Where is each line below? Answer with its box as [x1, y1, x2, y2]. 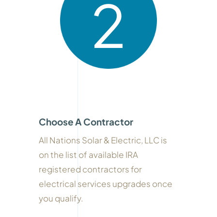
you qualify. [38, 192, 83, 203]
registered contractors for [38, 163, 142, 174]
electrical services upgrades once [38, 178, 172, 189]
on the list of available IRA [38, 149, 138, 160]
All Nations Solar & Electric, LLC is [38, 134, 167, 145]
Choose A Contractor [38, 115, 133, 127]
